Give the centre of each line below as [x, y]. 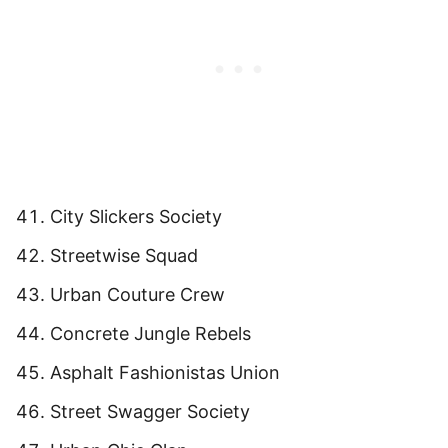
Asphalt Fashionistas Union [165, 372]
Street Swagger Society [150, 411]
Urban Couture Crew [137, 294]
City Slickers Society [136, 216]
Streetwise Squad [124, 255]
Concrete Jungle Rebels [150, 333]
